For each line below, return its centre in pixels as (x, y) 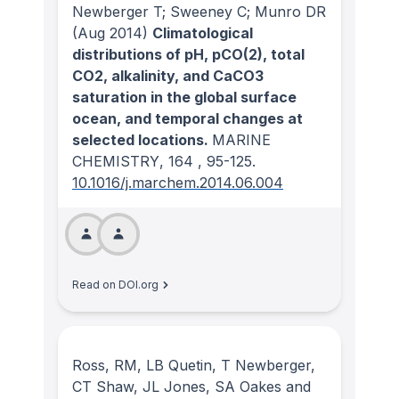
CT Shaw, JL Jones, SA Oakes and (191, 387)
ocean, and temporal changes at (187, 119)
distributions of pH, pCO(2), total (188, 55)
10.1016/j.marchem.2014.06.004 (178, 183)
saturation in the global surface (184, 98)
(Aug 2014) (110, 33)
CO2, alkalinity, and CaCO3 (168, 76)
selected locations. (142, 140)
